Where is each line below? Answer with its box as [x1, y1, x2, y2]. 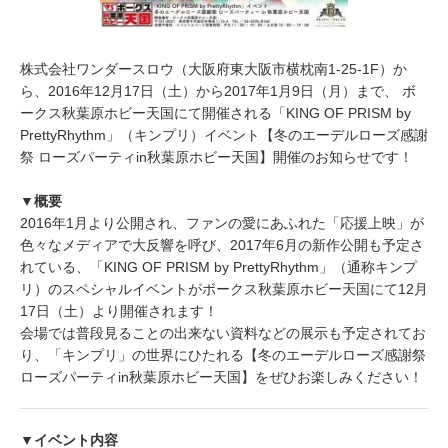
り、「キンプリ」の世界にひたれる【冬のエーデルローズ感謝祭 [20, 347, 426, 363]
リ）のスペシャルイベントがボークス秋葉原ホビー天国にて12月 [20, 281, 428, 297]
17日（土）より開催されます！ [20, 303, 218, 319]
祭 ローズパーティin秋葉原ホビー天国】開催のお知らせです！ [20, 149, 413, 165]
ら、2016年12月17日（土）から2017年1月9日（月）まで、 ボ [20, 83, 416, 99]
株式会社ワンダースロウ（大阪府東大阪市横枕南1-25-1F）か [20, 61, 407, 77]
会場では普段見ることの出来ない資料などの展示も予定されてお [20, 325, 426, 341]
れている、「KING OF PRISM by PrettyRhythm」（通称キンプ [20, 259, 417, 275]
